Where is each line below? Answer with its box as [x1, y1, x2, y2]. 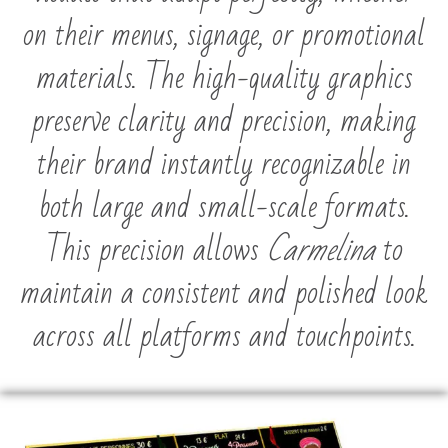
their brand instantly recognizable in [37, 136, 411, 194]
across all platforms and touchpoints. [32, 308, 416, 366]
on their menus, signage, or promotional [23, 7, 425, 65]
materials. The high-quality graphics [35, 50, 413, 108]
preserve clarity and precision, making [32, 93, 416, 151]
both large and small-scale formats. [38, 179, 410, 237]
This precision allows [45, 222, 267, 280]
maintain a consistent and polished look [20, 265, 428, 323]
